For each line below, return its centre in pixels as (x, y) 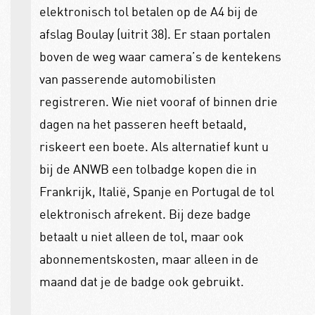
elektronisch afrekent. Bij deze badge (145, 214)
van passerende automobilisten (127, 79)
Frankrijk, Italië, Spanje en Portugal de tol (156, 192)
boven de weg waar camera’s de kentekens (160, 57)
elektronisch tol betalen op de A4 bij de (148, 12)
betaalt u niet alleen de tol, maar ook (141, 237)
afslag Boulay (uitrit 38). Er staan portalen (155, 34)
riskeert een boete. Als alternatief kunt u (154, 147)
